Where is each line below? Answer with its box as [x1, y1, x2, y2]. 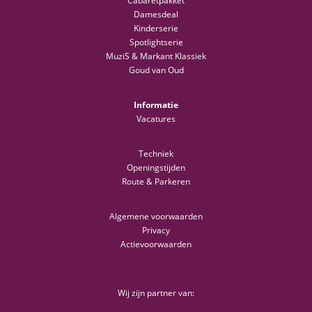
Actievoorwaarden [120, 238, 192, 251]
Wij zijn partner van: [118, 287, 194, 299]
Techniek [139, 148, 173, 160]
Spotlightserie [129, 36, 183, 49]
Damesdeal [134, 8, 178, 21]
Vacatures [136, 113, 175, 125]
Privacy [142, 224, 170, 237]
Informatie [134, 99, 178, 111]
